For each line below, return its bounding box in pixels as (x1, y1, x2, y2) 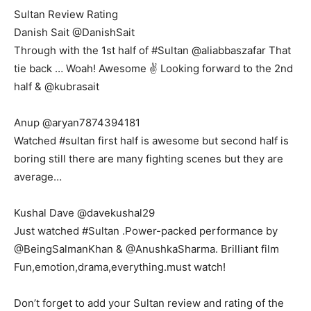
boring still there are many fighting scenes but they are (14, 152, 283, 166)
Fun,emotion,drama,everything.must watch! (14, 260, 226, 274)
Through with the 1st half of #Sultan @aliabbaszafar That (14, 44, 291, 58)
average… (14, 170, 62, 184)
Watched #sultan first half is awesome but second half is (14, 134, 289, 148)
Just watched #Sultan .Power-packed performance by (14, 224, 278, 238)
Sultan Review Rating (14, 8, 118, 22)
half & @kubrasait (14, 80, 99, 94)
